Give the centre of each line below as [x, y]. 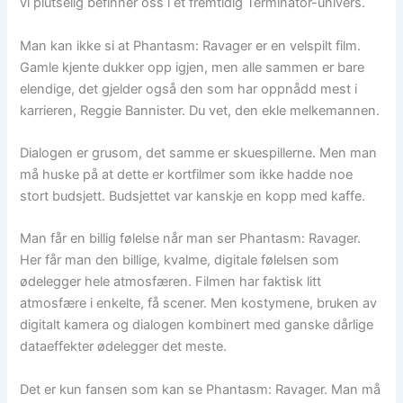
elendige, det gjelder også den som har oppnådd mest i [189, 89]
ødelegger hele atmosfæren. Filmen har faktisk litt [171, 282]
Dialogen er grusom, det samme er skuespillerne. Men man [199, 152]
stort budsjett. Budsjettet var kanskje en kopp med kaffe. [193, 196]
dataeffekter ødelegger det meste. [124, 347]
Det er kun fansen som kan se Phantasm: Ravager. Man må [201, 389]
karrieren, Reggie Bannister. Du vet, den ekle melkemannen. [200, 110]
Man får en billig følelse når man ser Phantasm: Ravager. [191, 239]
